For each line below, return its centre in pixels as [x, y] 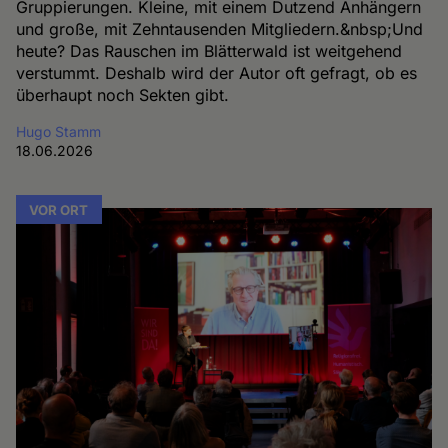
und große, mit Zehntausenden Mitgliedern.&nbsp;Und [220, 28]
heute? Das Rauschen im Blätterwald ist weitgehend [209, 50]
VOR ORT [59, 209]
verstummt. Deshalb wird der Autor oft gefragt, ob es [217, 72]
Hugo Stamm [59, 131]
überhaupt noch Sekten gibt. [123, 94]
